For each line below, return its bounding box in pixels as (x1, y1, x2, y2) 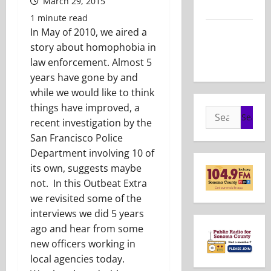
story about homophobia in (30, 41, 156, 54)
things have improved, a (30, 101, 140, 115)
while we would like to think (30, 86, 154, 100)
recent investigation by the (30, 116, 152, 130)
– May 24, (205, 39, 243, 54)
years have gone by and (30, 71, 138, 85)
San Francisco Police (30, 131, 123, 145)
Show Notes (205, 24, 252, 39)
